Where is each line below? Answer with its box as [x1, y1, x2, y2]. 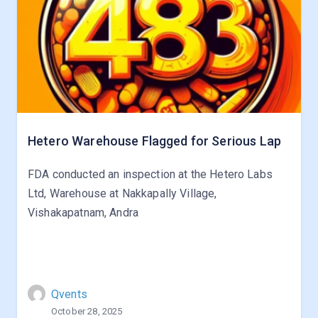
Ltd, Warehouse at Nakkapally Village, [28, 187, 217, 200]
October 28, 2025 [51, 306, 123, 317]
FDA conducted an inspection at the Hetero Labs [28, 168, 273, 181]
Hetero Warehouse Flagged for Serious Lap [28, 133, 281, 148]
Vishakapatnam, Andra [28, 206, 138, 219]
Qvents [51, 287, 87, 301]
